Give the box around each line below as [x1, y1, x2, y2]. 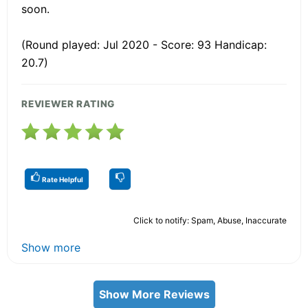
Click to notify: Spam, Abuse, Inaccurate [133, 214, 287, 225]
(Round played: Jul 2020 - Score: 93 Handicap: [21, 37, 267, 52]
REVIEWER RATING [21, 98, 115, 109]
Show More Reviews [98, 287, 210, 301]
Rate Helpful [41, 175, 83, 184]
